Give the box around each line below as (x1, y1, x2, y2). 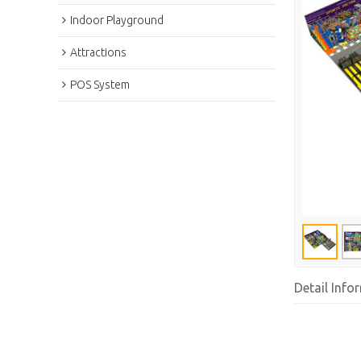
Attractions (70, 45, 127, 59)
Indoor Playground (70, 13, 164, 27)
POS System (70, 77, 130, 91)
